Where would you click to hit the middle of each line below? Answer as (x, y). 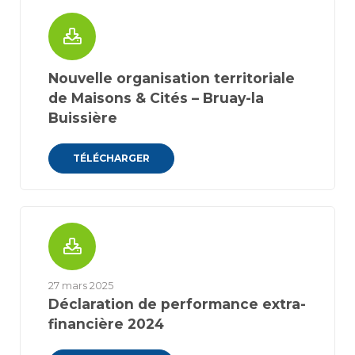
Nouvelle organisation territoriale (172, 78)
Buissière (83, 118)
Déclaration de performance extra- (177, 304)
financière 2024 (106, 324)
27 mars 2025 (81, 286)
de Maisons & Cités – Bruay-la (156, 98)
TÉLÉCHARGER (111, 158)
